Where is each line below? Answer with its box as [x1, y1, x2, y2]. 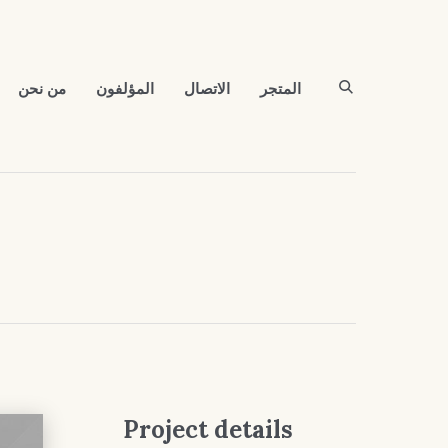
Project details [122, 414, 293, 445]
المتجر [260, 79, 301, 99]
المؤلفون [96, 79, 154, 99]
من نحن [18, 79, 66, 99]
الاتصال [184, 79, 230, 99]
